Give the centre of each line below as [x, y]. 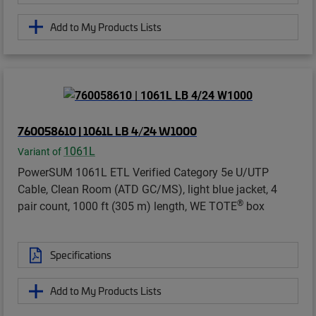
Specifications [81, 255]
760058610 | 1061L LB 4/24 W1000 [107, 131]
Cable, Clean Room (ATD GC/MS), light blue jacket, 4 [147, 189]
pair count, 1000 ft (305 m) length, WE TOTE [127, 206]
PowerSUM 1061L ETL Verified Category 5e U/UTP [143, 172]
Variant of [41, 152]
